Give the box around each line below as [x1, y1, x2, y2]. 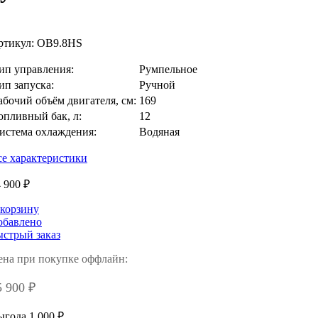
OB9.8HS [34, 36, 82, 49]
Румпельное [139, 62, 197, 75]
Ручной [139, 78, 175, 91]
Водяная [139, 125, 180, 138]
